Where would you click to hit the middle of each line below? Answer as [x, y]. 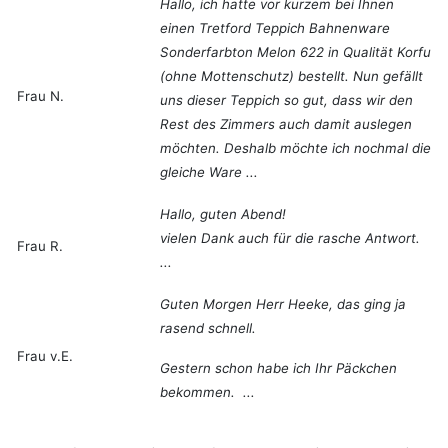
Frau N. [40, 96]
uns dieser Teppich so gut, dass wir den [286, 100]
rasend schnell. [208, 328]
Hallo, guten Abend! [223, 214]
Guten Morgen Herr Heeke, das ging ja [283, 304]
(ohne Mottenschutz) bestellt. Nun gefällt [291, 76]
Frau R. [40, 246]
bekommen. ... [207, 392]
